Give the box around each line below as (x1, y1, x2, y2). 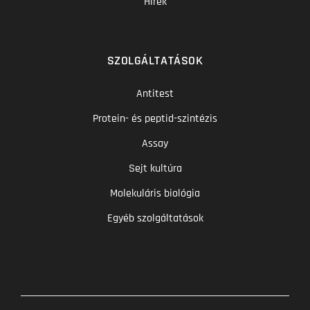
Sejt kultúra (128, 161, 182, 176)
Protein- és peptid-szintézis (93, 111, 217, 126)
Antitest (136, 86, 174, 101)
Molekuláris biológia (110, 185, 200, 201)
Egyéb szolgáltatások (107, 210, 203, 226)
